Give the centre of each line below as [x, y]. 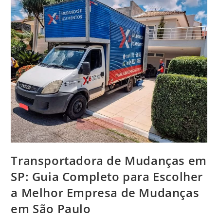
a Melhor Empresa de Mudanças [105, 192]
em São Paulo [51, 208]
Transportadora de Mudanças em [109, 160]
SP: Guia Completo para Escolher [107, 176]
